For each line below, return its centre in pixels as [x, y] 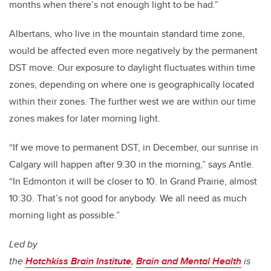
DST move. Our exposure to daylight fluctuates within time [132, 68]
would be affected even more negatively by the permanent [133, 51]
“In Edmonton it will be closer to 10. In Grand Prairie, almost [133, 181]
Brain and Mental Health [189, 261]
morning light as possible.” [66, 215]
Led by [23, 244]
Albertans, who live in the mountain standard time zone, [127, 34]
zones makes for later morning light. [86, 119]
